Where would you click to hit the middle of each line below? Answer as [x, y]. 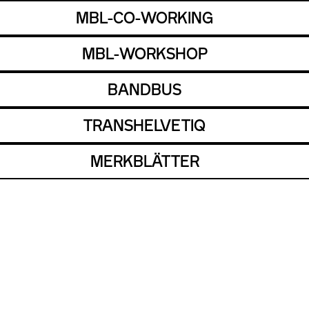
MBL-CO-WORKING [144, 18]
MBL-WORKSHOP [144, 53]
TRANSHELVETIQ [144, 125]
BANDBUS [144, 89]
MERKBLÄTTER [144, 161]
